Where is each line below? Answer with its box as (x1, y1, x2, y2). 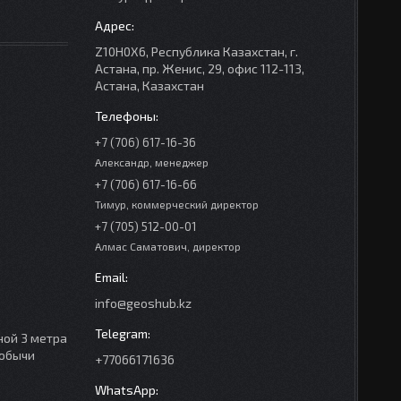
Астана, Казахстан (95, 78, 204, 93)
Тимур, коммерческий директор (95, 198, 259, 210)
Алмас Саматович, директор (95, 240, 241, 252)
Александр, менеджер (95, 156, 209, 168)
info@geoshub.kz (95, 295, 192, 311)
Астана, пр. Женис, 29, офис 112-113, (95, 61, 304, 76)
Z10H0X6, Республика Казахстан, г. (95, 44, 298, 59)
